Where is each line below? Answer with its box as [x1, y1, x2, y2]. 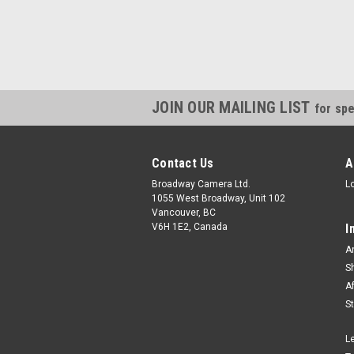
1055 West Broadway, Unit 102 [152, 193, 285, 205]
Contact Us [152, 156, 214, 171]
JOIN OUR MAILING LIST [152, 98, 314, 118]
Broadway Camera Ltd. [152, 179, 250, 190]
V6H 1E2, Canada [152, 221, 228, 233]
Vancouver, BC [152, 207, 216, 219]
